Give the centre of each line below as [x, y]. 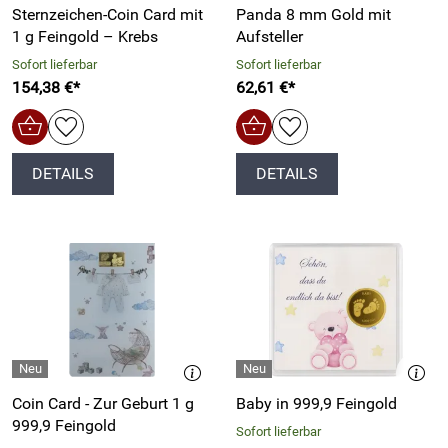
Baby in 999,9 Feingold [316, 404]
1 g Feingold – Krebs [85, 37]
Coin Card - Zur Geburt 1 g [103, 404]
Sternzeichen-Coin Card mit [107, 15]
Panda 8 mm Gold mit [313, 15]
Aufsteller [269, 37]
